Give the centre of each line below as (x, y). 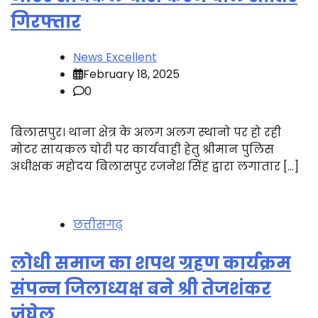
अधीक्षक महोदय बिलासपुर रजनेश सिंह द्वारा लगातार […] (155, 166)
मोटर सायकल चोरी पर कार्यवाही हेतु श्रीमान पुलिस (142, 149)
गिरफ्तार (46, 21)
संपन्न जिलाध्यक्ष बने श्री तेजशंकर (141, 288)
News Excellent (115, 57)
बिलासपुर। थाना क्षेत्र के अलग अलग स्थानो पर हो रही (146, 132)
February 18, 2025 (131, 74)
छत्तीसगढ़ (98, 224)
